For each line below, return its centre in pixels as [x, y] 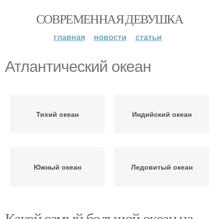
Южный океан [57, 167]
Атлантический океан [78, 66]
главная [69, 37]
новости [110, 37]
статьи [148, 37]
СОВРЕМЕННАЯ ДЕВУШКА [109, 19]
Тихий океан [57, 114]
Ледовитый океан [162, 167]
